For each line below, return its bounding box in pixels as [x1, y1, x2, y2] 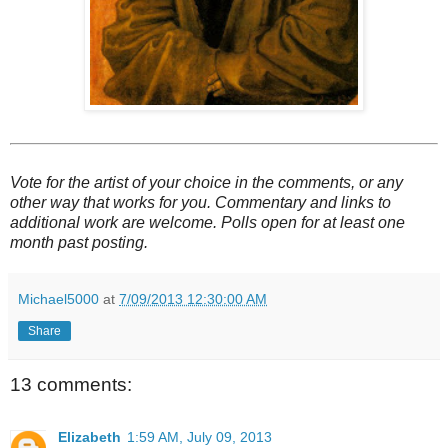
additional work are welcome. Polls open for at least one [10, 214, 405, 232]
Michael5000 [18, 291, 99, 308]
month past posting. [10, 234, 148, 252]
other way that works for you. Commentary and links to [10, 194, 391, 212]
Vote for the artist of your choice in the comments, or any [10, 174, 403, 192]
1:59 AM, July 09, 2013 [127, 428, 272, 445]
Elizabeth [58, 428, 121, 445]
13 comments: [10, 374, 132, 396]
